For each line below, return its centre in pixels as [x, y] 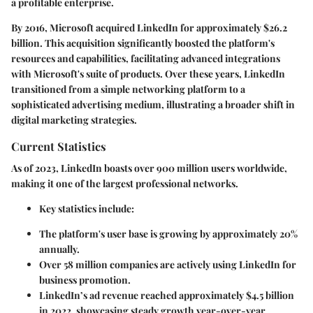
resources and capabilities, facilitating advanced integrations [146, 58]
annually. [59, 249]
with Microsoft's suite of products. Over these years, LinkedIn [148, 73]
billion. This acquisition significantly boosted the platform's [143, 43]
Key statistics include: [87, 209]
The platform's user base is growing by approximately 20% [168, 234]
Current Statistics [59, 146]
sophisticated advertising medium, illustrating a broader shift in [153, 104]
